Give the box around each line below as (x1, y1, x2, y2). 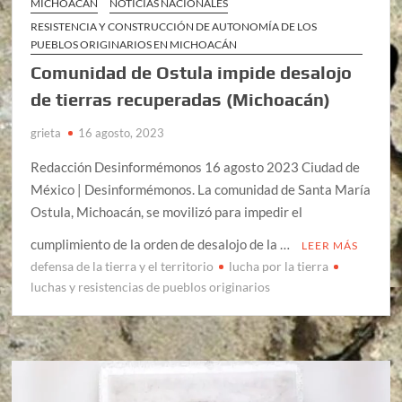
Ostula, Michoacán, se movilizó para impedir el (31, 203, 303, 220)
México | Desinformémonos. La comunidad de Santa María (31, 180, 371, 197)
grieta (31, 125, 62, 140)
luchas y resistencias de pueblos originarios (31, 278, 271, 294)
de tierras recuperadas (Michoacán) (31, 88, 331, 109)
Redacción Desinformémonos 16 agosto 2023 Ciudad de (31, 158, 361, 175)
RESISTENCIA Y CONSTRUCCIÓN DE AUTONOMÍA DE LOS (31, 19, 318, 33)
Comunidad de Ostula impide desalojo (31, 61, 353, 83)
